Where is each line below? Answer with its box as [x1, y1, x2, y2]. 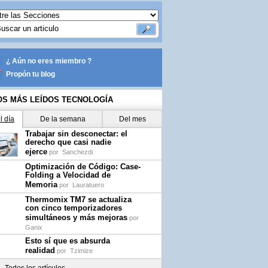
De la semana [39, 115, 86, 123]
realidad [25, 246, 55, 255]
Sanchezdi [62, 148, 93, 156]
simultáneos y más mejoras [25, 213, 127, 222]
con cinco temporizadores [25, 203, 122, 212]
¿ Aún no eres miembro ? [6, 57, 92, 65]
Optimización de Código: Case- [25, 162, 141, 171]
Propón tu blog [6, 70, 55, 78]
